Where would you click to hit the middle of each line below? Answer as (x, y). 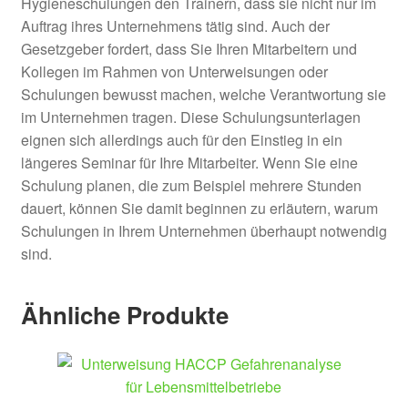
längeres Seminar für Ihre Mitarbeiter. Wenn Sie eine (189, 163)
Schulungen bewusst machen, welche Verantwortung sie (203, 95)
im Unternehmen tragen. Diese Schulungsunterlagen (190, 117)
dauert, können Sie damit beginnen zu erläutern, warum (199, 209)
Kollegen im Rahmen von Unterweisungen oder (174, 72)
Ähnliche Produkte (124, 314)
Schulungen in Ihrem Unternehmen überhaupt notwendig (204, 231)
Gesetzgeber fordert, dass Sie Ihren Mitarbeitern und (189, 49)
